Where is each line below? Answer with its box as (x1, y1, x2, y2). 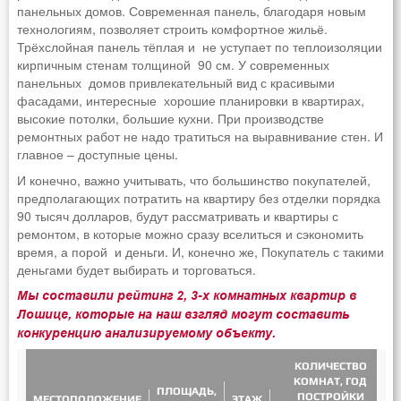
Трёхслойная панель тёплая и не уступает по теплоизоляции (16, 38, 382, 56)
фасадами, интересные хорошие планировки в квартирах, (16, 91, 364, 110)
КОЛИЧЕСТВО (294, 359, 367, 372)
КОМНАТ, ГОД (294, 374, 368, 388)
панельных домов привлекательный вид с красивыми (16, 73, 335, 92)
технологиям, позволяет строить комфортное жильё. (16, 20, 328, 38)
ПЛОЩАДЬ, (156, 384, 217, 397)
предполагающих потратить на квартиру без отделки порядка (16, 188, 380, 207)
